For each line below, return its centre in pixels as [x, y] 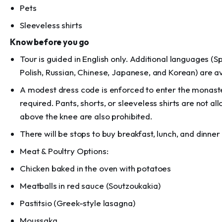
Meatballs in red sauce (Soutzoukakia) [90, 186]
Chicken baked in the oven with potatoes [96, 168]
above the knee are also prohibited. [86, 116]
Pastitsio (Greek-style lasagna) [78, 203]
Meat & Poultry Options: [64, 151]
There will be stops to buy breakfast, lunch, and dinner [120, 134]
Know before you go [50, 42]
